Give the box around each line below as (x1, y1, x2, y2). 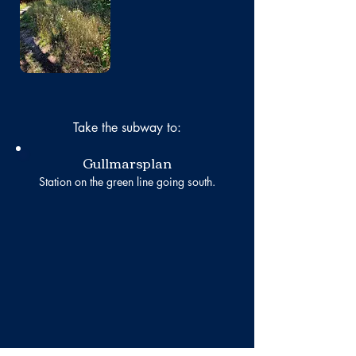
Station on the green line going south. (39, 174, 215, 189)
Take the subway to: (73, 119, 181, 136)
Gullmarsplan (83, 150, 172, 175)
